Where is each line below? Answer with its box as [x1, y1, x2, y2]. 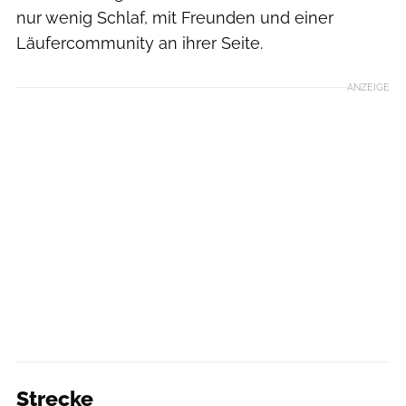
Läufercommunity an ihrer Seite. [16, 33, 263, 53]
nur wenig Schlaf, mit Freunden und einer [16, 7, 333, 27]
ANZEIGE [347, 80, 390, 93]
